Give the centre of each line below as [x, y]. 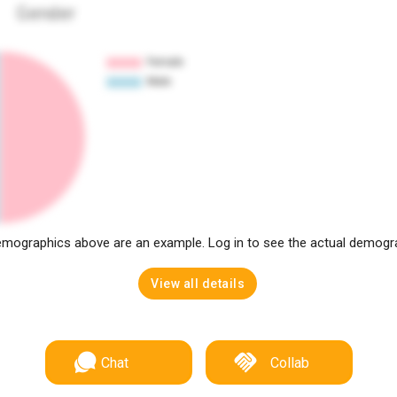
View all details [198, 284]
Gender [46, 13]
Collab [289, 363]
